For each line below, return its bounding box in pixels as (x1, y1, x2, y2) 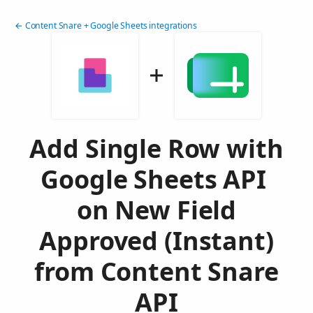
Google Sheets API (41, 162, 272, 197)
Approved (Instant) (39, 224, 274, 259)
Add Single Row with (29, 131, 284, 166)
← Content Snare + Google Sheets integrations (15, 20, 197, 32)
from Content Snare (34, 254, 279, 289)
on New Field (76, 193, 237, 228)
